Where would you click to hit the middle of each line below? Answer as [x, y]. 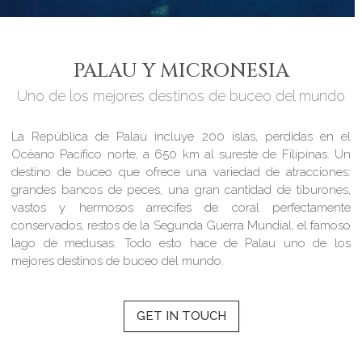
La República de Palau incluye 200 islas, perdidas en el [181, 137]
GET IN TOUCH [181, 316]
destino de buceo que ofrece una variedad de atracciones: [181, 173]
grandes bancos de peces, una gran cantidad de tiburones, [181, 190]
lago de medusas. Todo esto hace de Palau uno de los [181, 244]
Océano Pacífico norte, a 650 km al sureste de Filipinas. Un [181, 155]
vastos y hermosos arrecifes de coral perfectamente [181, 208]
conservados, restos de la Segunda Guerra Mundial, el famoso [181, 226]
